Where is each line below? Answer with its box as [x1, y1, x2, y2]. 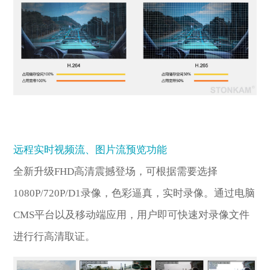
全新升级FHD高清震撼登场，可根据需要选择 [13, 166, 218, 178]
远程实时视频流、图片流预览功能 [13, 144, 168, 156]
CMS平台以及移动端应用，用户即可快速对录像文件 [13, 209, 250, 221]
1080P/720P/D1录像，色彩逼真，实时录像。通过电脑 [13, 187, 256, 199]
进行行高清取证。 [13, 231, 96, 243]
